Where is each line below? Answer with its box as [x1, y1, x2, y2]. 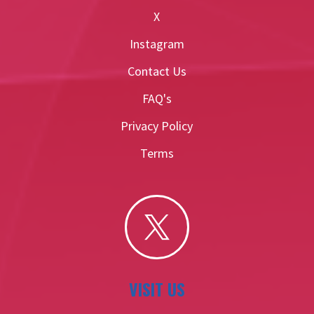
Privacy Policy [121, 117, 193, 134]
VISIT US [128, 275, 185, 301]
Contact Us [127, 62, 186, 79]
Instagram [129, 35, 184, 52]
